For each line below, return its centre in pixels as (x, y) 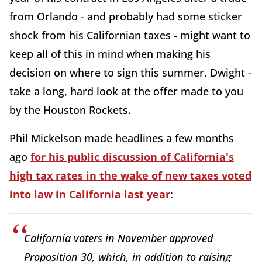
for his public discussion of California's (132, 157)
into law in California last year (90, 194)
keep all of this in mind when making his (110, 54)
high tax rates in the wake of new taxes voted (130, 176)
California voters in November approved (118, 238)
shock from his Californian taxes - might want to (130, 35)
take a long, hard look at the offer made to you (126, 92)
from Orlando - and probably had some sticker (126, 17)
